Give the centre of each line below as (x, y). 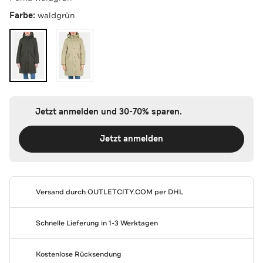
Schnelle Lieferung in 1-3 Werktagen (97, 223)
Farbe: (23, 15)
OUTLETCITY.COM (120, 192)
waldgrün (56, 15)
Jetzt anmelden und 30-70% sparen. (108, 112)
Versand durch (61, 192)
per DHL (168, 192)
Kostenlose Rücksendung (78, 254)
